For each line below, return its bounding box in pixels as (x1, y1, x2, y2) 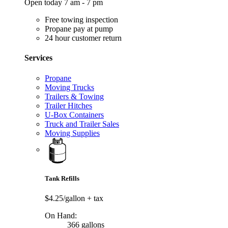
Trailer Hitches (45, 101, 92, 110)
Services (24, 53, 52, 63)
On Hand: (45, 211, 77, 220)
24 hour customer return (45, 33, 122, 42)
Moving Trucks (45, 82, 94, 92)
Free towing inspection (45, 15, 118, 24)
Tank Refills (45, 174, 79, 182)
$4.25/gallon (45, 193, 87, 203)
